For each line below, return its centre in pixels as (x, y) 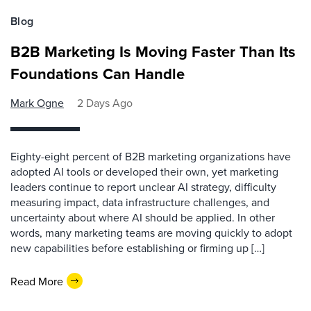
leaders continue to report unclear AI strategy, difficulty (143, 187)
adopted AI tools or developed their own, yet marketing (144, 171)
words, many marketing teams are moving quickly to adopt (151, 233)
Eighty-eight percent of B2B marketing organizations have (151, 156)
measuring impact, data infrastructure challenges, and (140, 202)
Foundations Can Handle (98, 74)
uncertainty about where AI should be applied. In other (143, 217)
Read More (37, 281)
